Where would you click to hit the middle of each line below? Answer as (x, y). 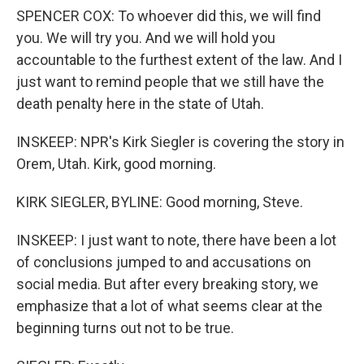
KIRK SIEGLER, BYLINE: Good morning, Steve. (160, 202)
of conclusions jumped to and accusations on (164, 262)
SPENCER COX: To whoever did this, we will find (169, 16)
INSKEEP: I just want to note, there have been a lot (176, 240)
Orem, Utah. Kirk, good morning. (116, 164)
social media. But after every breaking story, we (167, 284)
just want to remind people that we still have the (170, 82)
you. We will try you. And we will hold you (146, 38)
